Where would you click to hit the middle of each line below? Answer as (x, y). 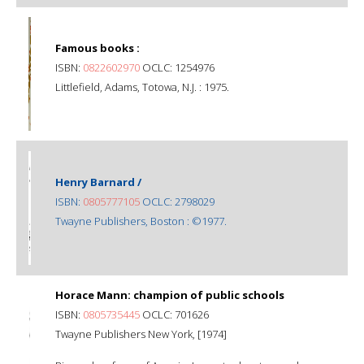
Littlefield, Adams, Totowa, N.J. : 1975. (142, 87)
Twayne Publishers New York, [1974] (141, 334)
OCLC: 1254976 (177, 67)
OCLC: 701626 (174, 314)
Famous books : (97, 48)
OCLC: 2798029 (177, 201)
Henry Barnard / (98, 182)
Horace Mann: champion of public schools (170, 295)
